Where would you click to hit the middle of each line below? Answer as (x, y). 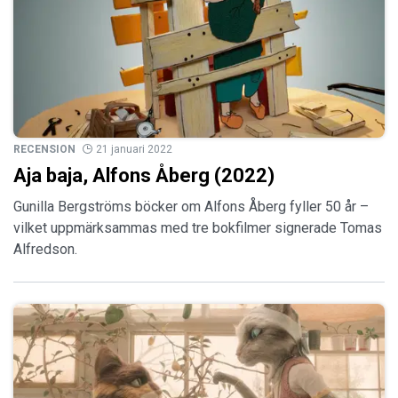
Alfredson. (45, 249)
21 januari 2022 (134, 149)
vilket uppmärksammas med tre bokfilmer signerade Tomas (198, 227)
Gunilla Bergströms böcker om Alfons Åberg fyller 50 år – (191, 206)
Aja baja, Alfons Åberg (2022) (144, 175)
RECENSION (44, 149)
